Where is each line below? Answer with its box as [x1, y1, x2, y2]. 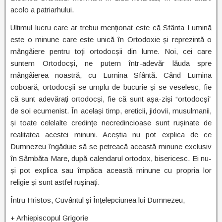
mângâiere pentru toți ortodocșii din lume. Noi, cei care [10, 47, 212, 55]
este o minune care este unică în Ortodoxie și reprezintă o [10, 35, 212, 44]
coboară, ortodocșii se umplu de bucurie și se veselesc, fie [10, 83, 212, 91]
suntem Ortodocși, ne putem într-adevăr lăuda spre [10, 59, 212, 67]
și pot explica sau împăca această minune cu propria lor [10, 166, 212, 174]
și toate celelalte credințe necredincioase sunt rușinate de [10, 118, 212, 127]
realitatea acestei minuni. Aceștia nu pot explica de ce [10, 130, 212, 139]
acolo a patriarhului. [10, 5, 74, 14]
